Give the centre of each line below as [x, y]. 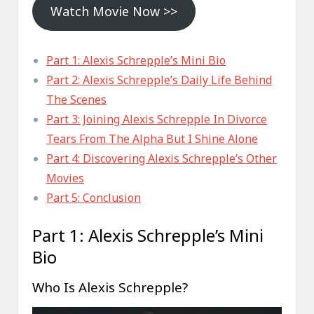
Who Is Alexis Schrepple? [110, 287]
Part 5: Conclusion [94, 198]
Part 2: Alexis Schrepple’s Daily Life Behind [159, 80]
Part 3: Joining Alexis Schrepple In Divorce [157, 120]
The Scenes [77, 100]
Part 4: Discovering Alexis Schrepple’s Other [162, 159]
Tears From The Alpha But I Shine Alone [152, 139]
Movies [66, 178]
